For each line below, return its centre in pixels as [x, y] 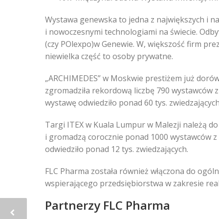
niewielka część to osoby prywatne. [109, 56]
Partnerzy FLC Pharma [108, 205]
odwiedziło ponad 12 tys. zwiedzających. [117, 149]
